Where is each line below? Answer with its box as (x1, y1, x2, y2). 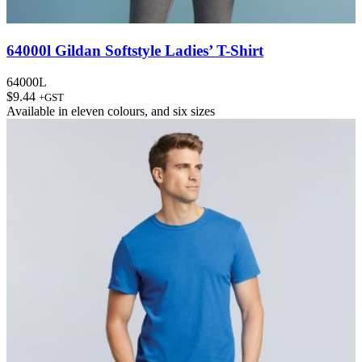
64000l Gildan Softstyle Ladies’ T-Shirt (6, 41, 263, 59)
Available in (6, 103, 71, 118)
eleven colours (71, 103, 145, 118)
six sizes (173, 103, 215, 118)
